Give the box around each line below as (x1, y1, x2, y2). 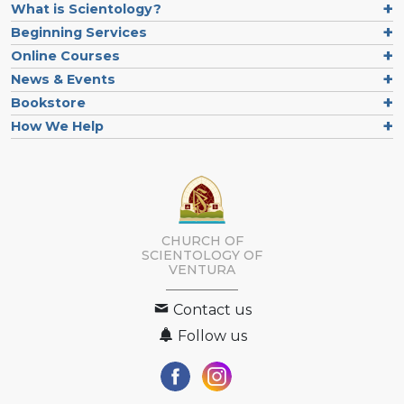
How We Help (11, 118, 104, 135)
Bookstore (11, 95, 86, 112)
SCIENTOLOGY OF (142, 246, 262, 263)
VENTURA (169, 261, 235, 278)
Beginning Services (11, 24, 147, 41)
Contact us (170, 300, 252, 318)
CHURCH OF (161, 232, 243, 249)
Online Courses (11, 48, 120, 65)
